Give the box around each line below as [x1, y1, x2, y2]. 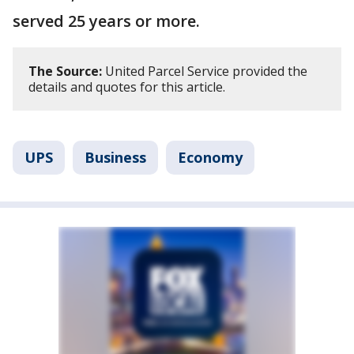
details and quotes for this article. [28, 78, 228, 96]
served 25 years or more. [13, 10, 204, 32]
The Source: [28, 62, 102, 81]
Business [85, 148, 146, 168]
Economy [178, 148, 243, 168]
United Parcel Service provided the [102, 62, 307, 81]
